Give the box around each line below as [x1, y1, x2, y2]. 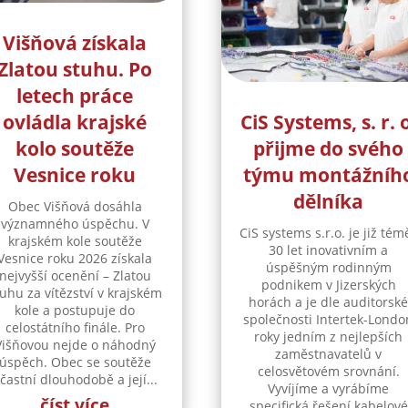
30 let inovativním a [269, 240, 389, 259]
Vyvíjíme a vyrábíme [268, 379, 390, 397]
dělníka [293, 188, 364, 214]
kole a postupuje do [15, 301, 136, 319]
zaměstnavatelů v [275, 344, 382, 362]
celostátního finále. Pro [5, 318, 145, 336]
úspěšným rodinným [265, 258, 392, 276]
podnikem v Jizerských [260, 275, 396, 293]
